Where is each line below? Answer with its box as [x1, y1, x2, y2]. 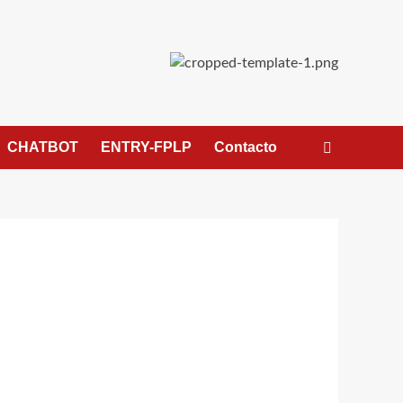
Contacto [214, 139, 277, 155]
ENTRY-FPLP [101, 139, 192, 155]
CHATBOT [7, 139, 78, 155]
